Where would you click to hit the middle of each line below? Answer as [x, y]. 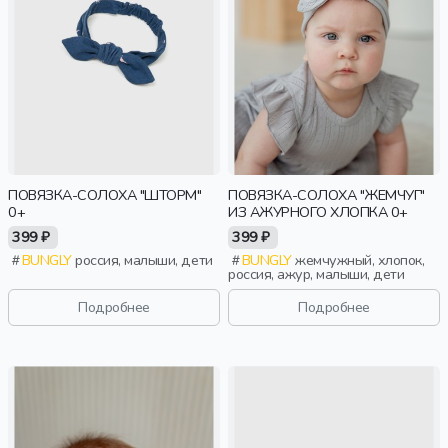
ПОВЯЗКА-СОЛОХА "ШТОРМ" [105, 195]
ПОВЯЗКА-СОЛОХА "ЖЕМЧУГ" [326, 195]
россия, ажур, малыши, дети [316, 274]
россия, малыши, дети [144, 260]
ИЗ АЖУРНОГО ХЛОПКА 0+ [318, 212]
